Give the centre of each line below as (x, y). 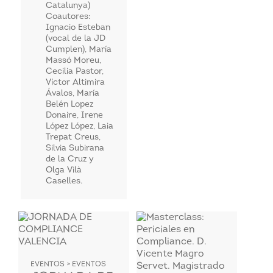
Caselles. (64, 181)
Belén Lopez (69, 104)
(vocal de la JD (75, 38)
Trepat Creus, (73, 137)
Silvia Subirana (75, 148)
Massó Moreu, (73, 60)
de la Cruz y (69, 159)
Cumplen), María (78, 49)
